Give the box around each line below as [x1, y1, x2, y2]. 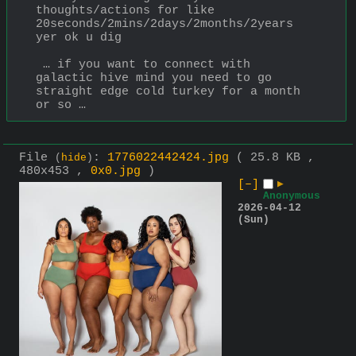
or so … [36, 98, 86, 112]
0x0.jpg [91, 164, 141, 179]
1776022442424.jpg [107, 151, 229, 165]
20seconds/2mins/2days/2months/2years [36, 17, 293, 31]
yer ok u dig [36, 30, 122, 44]
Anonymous [263, 190, 320, 203]
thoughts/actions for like [36, 3, 215, 17]
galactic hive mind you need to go [36, 71, 272, 85]
